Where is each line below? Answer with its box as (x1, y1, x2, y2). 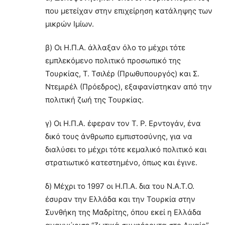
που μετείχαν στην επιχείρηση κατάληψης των (45, 6, 212, 16)
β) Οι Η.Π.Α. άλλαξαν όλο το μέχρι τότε (45, 42, 185, 52)
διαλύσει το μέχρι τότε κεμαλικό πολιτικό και (45, 144, 206, 154)
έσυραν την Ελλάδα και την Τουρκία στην (45, 194, 195, 204)
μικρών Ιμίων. (45, 19, 94, 29)
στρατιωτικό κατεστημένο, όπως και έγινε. (45, 157, 197, 167)
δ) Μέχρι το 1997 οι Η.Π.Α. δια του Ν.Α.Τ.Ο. (45, 181, 194, 191)
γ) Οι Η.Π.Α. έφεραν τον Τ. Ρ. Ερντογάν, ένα (45, 118, 201, 128)
